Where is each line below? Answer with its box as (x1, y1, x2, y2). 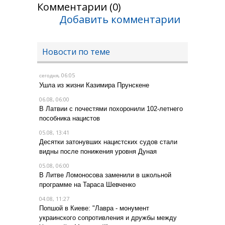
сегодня (39, 72, 58, 78)
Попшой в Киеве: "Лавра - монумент (39, 204, 149, 212)
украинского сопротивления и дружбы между (39, 213, 177, 221)
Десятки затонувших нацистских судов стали (39, 138, 177, 146)
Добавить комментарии (59, 12, 180, 26)
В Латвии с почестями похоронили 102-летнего (39, 104, 183, 113)
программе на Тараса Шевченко (39, 180, 136, 188)
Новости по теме (42, 46, 110, 57)
